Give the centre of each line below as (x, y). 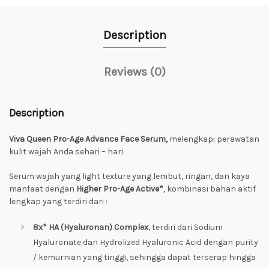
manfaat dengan (43, 189)
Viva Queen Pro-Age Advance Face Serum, (89, 139)
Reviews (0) (134, 72)
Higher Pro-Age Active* (120, 189)
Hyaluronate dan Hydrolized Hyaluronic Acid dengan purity (146, 242)
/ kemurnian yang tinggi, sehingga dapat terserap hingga (144, 257)
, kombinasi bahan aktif (210, 189)
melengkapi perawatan (214, 139)
